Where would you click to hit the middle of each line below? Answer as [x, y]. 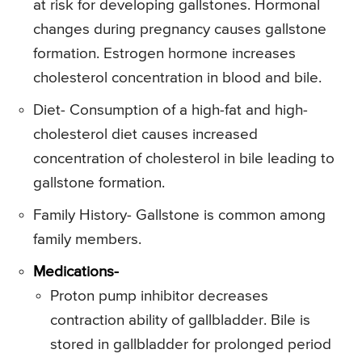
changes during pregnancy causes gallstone [180, 29]
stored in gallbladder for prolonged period [191, 344]
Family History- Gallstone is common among [179, 215]
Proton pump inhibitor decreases [159, 296]
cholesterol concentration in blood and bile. [177, 78]
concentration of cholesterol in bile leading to [184, 158]
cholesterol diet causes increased [145, 134]
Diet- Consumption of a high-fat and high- [170, 110]
